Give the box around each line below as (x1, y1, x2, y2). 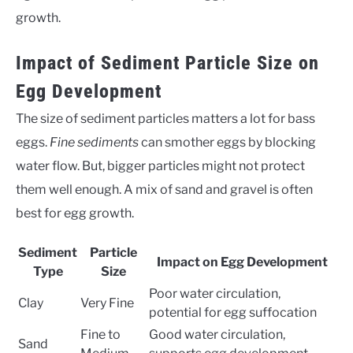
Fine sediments (50, 134, 139, 150)
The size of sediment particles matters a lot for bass (16, 110, 315, 126)
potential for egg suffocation (149, 304, 317, 320)
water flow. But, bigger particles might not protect (16, 158, 305, 173)
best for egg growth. (16, 205, 134, 221)
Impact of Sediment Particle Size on (16, 51, 319, 74)
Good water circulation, (149, 326, 285, 342)
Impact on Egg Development (156, 254, 328, 269)
